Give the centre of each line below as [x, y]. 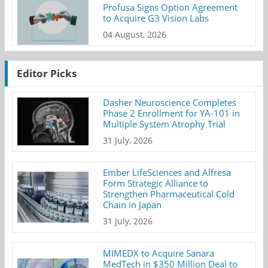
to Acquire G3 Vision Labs [156, 18]
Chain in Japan [133, 204]
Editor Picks [47, 73]
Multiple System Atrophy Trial [165, 124]
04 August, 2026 [135, 34]
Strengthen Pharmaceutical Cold [169, 194]
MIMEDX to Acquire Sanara [159, 253]
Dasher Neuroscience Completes [170, 102]
